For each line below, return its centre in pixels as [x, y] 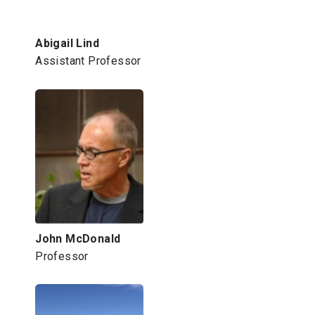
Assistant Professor [88, 61]
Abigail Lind [67, 44]
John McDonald [78, 238]
